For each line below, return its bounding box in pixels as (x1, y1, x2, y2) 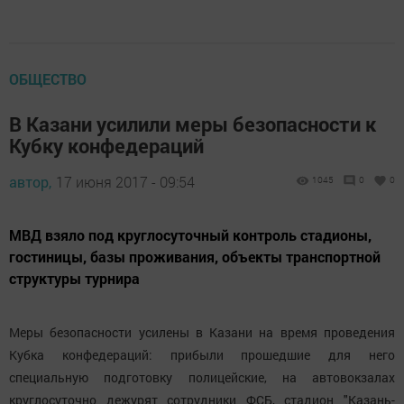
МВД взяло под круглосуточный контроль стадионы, (9, 225, 372, 245)
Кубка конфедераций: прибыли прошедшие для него (9, 346, 395, 364)
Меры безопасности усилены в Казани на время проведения (9, 324, 395, 342)
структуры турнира (9, 269, 140, 289)
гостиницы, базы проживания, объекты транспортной (9, 247, 381, 267)
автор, (9, 172, 51, 192)
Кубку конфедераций (9, 133, 204, 160)
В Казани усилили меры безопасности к (9, 111, 376, 138)
